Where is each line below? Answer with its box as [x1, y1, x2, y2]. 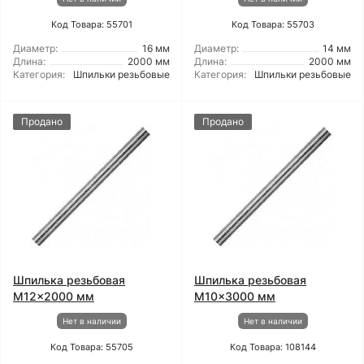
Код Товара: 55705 [50, 341, 133, 353]
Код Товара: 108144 [229, 341, 316, 353]
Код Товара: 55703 [231, 19, 314, 30]
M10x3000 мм [194, 289, 275, 303]
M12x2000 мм [13, 289, 94, 303]
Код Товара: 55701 [50, 19, 132, 30]
